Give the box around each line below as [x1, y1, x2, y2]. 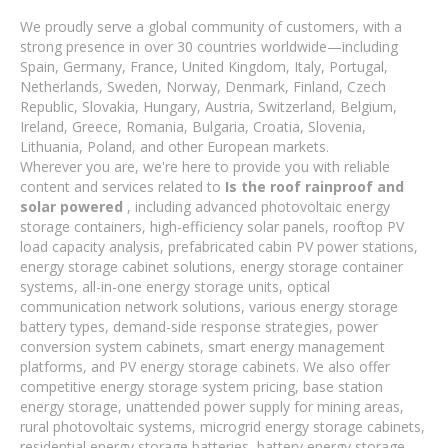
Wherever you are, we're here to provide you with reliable [20, 157, 390, 176]
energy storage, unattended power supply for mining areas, [20, 397, 404, 416]
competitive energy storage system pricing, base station [20, 377, 383, 396]
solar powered [20, 197, 127, 216]
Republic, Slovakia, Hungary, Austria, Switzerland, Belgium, [20, 97, 397, 116]
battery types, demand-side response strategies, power [20, 317, 378, 336]
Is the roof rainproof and [225, 177, 404, 196]
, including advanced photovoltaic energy [127, 197, 390, 216]
